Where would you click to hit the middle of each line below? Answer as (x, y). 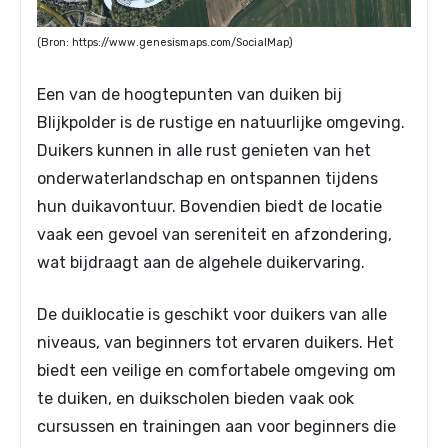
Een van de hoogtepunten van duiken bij (189, 95)
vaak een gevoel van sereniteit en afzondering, (214, 235)
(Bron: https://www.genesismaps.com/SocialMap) (165, 43)
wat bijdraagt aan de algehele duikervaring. (201, 263)
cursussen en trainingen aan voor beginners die (216, 427)
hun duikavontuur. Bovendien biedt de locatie (209, 207)
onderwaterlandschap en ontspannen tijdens (207, 179)
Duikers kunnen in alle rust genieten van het (204, 151)
